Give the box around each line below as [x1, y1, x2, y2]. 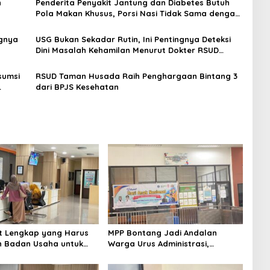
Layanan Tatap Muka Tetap [107, 250, 218, 260]
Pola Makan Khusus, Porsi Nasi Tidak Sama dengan [35, 8, 240, 18]
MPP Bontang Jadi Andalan [107, 228, 217, 238]
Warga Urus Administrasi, [107, 239, 209, 249]
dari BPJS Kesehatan [35, 81, 119, 92]
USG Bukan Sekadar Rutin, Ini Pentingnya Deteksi [35, 34, 231, 44]
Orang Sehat [35, 19, 87, 29]
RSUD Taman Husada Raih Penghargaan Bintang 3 [35, 71, 237, 81]
